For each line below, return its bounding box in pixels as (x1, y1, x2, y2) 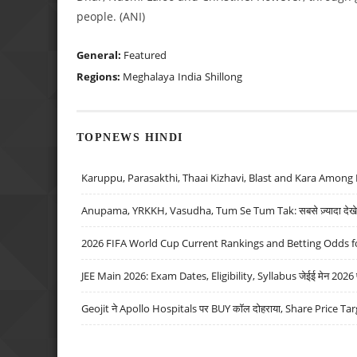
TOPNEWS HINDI (76, 131, 183, 144)
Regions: (76, 69, 123, 84)
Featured (124, 47, 167, 62)
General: (76, 47, 124, 62)
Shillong (205, 69, 242, 84)
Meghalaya (123, 69, 175, 84)
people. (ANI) (76, 8, 145, 24)
